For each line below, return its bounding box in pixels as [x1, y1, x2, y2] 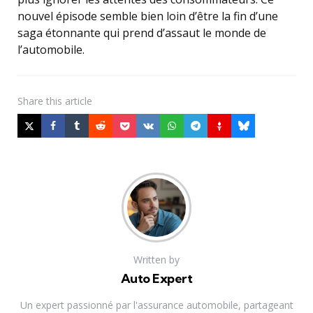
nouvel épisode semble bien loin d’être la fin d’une [17, 8, 278, 24]
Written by [133, 253, 180, 267]
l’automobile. [17, 42, 85, 58]
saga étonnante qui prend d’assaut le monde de [17, 25, 266, 41]
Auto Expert [120, 270, 193, 287]
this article [46, 94, 92, 108]
